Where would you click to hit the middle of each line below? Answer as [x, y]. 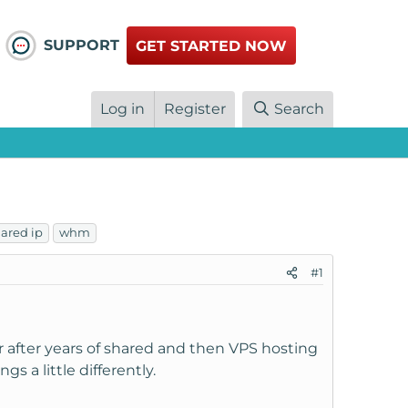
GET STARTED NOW [212, 46]
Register [195, 109]
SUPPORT [81, 46]
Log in [123, 109]
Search [299, 109]
